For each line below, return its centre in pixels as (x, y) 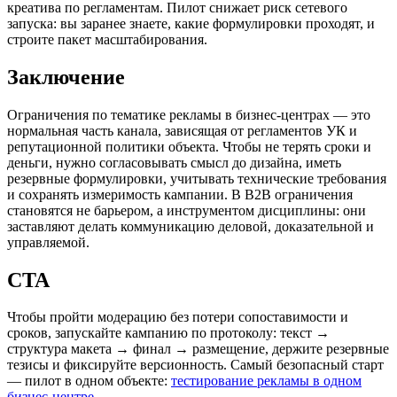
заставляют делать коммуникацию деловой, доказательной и (191, 226)
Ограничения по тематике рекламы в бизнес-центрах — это (189, 114)
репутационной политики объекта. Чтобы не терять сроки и (189, 146)
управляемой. (48, 242)
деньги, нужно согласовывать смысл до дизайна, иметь (174, 162)
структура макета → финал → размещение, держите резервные (198, 349)
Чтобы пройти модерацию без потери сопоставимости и (178, 317)
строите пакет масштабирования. (107, 39)
